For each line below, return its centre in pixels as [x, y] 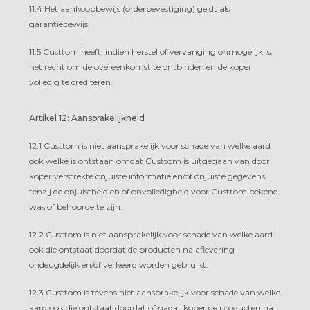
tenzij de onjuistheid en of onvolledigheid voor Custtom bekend [154, 191]
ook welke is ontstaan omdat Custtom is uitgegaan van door [149, 161]
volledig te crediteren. [71, 82]
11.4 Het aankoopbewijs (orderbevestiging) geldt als [129, 8]
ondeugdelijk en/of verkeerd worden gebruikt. [119, 264]
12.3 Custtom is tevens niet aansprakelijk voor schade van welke [155, 292]
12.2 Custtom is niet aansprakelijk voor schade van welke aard [151, 234]
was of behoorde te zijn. [76, 206]
